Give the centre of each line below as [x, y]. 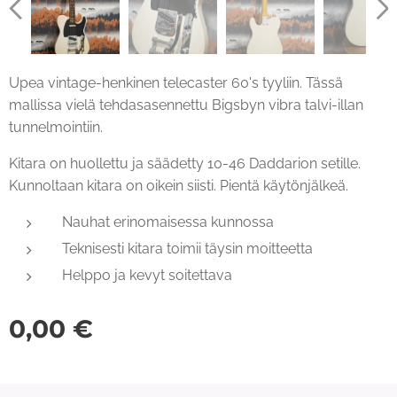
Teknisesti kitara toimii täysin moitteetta [187, 248]
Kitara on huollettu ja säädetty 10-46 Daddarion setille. [185, 163]
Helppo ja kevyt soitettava [147, 275]
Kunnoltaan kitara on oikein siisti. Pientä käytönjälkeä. [179, 185]
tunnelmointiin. [58, 127]
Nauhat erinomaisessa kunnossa [168, 222]
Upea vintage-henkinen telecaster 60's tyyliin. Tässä [176, 82]
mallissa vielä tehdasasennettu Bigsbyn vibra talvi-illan [186, 105]
